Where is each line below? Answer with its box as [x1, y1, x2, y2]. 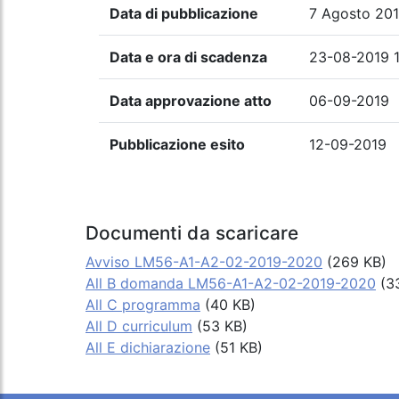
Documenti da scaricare [85, 222, 299, 245]
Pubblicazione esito [110, 135, 245, 154]
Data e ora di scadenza [110, 48, 267, 67]
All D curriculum [85, 317, 192, 336]
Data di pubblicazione [110, 4, 258, 23]
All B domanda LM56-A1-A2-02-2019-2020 [85, 274, 376, 293]
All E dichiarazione [85, 338, 210, 357]
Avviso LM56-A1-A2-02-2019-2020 [85, 253, 322, 272]
